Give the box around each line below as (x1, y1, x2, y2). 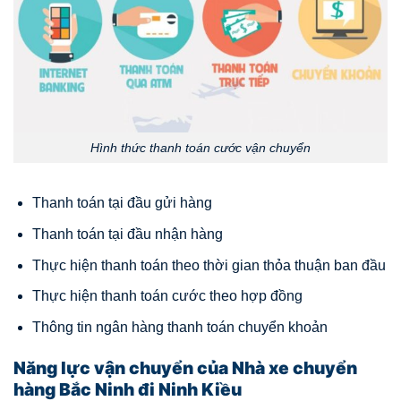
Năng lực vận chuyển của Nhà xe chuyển (13, 356, 357, 379)
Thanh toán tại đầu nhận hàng (31, 226, 223, 243)
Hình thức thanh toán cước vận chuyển (90, 140, 311, 155)
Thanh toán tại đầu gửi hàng (31, 195, 212, 211)
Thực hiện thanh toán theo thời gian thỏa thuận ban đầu (31, 257, 386, 273)
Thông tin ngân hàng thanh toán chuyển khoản (31, 319, 328, 335)
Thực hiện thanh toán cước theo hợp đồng (31, 288, 303, 304)
